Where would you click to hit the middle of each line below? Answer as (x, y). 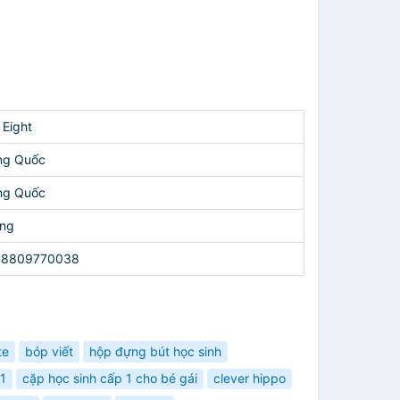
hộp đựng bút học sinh (155, 351)
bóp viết (49, 351)
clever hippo (250, 379)
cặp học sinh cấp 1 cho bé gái (110, 379)
